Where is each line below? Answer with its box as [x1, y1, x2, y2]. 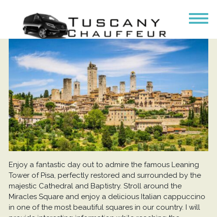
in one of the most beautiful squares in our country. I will [8, 203, 200, 212]
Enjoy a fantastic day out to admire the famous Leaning [8, 160, 199, 170]
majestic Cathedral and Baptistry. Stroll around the [8, 182, 182, 191]
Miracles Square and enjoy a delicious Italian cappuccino [8, 192, 205, 201]
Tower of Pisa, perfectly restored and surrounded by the [8, 171, 201, 180]
